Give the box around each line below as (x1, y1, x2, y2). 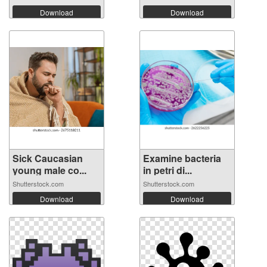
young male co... (13, 163, 86, 178)
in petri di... (143, 163, 192, 178)
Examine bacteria (143, 151, 221, 166)
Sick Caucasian (13, 151, 83, 166)
